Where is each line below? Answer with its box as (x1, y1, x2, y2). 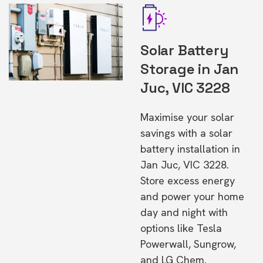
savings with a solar (140, 126, 232, 140)
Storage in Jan (140, 60, 239, 78)
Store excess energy (140, 174, 235, 187)
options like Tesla (140, 221, 222, 235)
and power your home (140, 190, 244, 203)
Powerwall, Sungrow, (140, 237, 236, 251)
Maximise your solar (140, 110, 234, 124)
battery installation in (140, 142, 240, 156)
